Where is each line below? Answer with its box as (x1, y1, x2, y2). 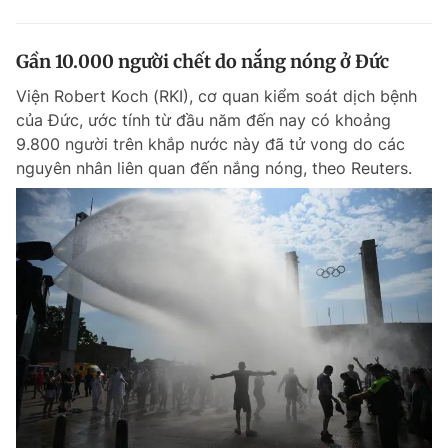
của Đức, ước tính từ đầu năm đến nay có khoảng (16, 110, 391, 130)
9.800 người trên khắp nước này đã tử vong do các (16, 134, 405, 154)
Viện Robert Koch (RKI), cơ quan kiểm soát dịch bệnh (16, 86, 417, 106)
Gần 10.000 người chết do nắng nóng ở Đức (16, 50, 389, 73)
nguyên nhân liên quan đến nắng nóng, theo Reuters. (16, 158, 412, 178)
